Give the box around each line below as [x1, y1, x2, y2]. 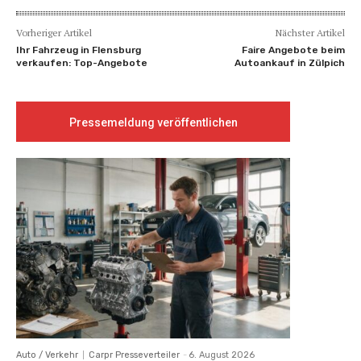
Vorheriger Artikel [16, 26, 92, 39]
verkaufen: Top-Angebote [16, 56, 147, 68]
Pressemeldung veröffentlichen [68, 115, 238, 129]
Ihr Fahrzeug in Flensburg [16, 44, 141, 56]
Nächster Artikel [275, 26, 345, 39]
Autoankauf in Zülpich [234, 56, 345, 68]
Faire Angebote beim [241, 44, 345, 56]
